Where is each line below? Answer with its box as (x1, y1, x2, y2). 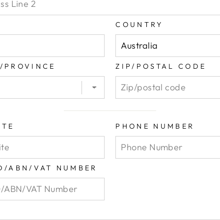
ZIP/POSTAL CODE (115, 61, 207, 71)
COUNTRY (115, 20, 164, 29)
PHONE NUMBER (115, 121, 195, 131)
